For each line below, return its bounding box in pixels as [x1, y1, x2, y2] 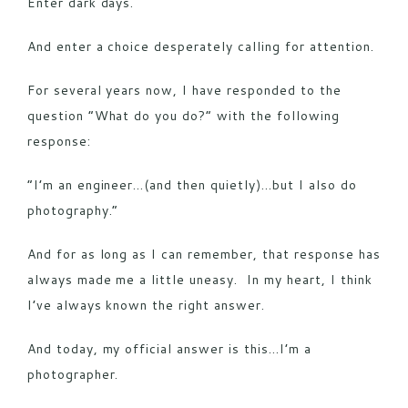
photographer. [26, 364, 119, 383]
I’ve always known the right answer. [26, 295, 266, 314]
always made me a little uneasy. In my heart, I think [26, 270, 372, 289]
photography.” [26, 200, 119, 219]
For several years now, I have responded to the [26, 80, 342, 99]
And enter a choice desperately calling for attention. [26, 36, 374, 56]
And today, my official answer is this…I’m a [26, 339, 311, 358]
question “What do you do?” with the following [26, 106, 340, 125]
